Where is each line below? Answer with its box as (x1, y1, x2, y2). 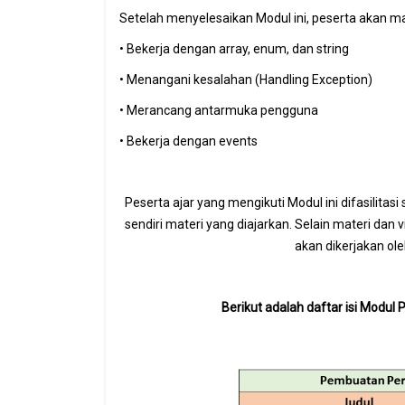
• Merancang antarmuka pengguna (119, 103, 321, 118)
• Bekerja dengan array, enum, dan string (119, 42, 352, 56)
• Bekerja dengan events (119, 134, 260, 148)
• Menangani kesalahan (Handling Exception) (119, 72, 375, 87)
